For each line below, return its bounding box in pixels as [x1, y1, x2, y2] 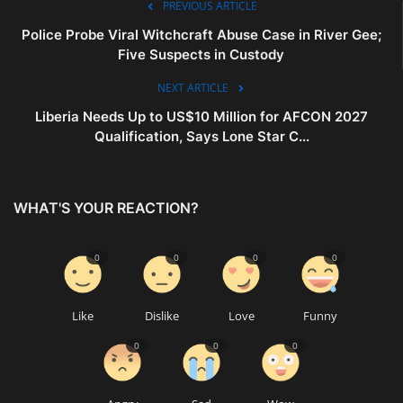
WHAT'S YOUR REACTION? [13, 198, 199, 217]
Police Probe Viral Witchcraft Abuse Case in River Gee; [21, 25, 381, 43]
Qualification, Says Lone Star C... [94, 127, 309, 145]
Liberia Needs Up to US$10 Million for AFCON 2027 [35, 107, 368, 125]
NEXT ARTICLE [157, 79, 228, 95]
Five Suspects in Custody [118, 45, 284, 63]
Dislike [145, 307, 179, 324]
